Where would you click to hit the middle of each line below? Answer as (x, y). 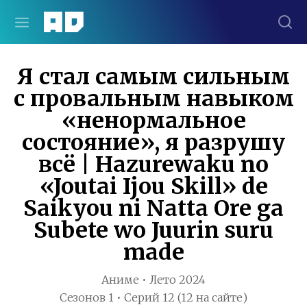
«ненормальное (153, 121)
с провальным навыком (153, 99)
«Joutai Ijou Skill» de (153, 186)
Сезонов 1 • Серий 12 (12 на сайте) (153, 297)
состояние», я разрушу (153, 143)
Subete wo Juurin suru (153, 230)
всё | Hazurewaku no (153, 164)
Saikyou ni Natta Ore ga (153, 208)
